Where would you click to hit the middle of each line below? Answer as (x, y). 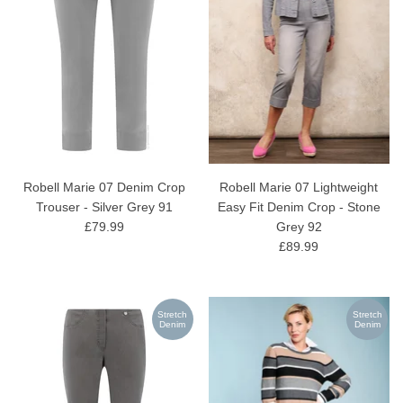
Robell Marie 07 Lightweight (299, 187)
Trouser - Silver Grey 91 (104, 206)
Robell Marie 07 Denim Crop (104, 187)
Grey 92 (299, 226)
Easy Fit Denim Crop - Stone (299, 206)
